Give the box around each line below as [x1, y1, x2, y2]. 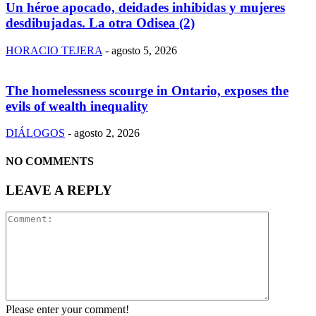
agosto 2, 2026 [74, 127, 140, 140]
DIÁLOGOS [6, 127, 65, 140]
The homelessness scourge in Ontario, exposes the [6, 83, 288, 98]
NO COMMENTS [6, 154, 94, 167]
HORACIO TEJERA [6, 44, 102, 56]
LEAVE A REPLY [6, 182, 112, 197]
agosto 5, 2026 [111, 44, 177, 56]
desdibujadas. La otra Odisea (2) [6, 16, 195, 31]
